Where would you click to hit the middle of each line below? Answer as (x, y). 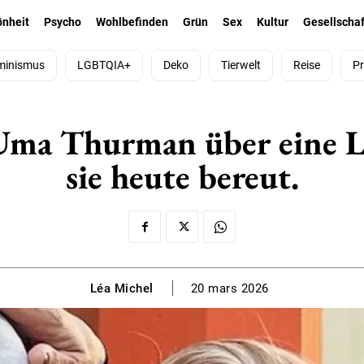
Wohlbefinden (132, 22)
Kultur (273, 22)
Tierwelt (240, 65)
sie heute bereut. (182, 177)
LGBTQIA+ (104, 65)
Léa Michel (121, 288)
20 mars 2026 (230, 289)
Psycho (63, 22)
